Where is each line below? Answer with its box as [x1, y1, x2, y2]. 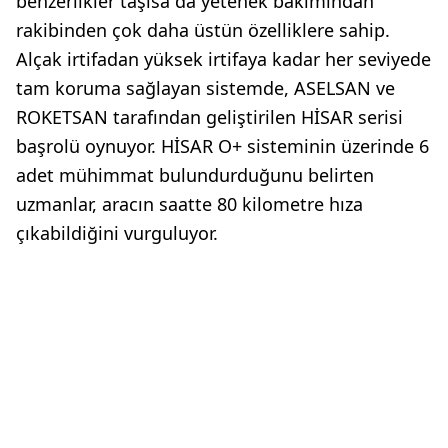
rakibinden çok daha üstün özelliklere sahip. [16, 18, 390, 43]
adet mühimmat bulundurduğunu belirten [16, 163, 374, 188]
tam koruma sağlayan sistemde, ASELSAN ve [16, 76, 395, 101]
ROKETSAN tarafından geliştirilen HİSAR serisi [16, 105, 403, 130]
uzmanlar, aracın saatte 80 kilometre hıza [16, 192, 363, 217]
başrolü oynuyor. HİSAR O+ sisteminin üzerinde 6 [16, 134, 429, 159]
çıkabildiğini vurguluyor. [16, 221, 218, 246]
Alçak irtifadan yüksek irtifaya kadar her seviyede [16, 47, 431, 72]
